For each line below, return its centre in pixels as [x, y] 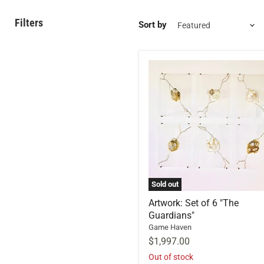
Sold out [165, 184]
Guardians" [171, 215]
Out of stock [171, 257]
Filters [29, 22]
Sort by [153, 25]
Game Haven [170, 227]
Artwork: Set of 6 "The [194, 203]
